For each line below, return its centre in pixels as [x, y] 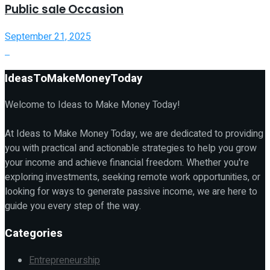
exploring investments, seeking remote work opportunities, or [133, 177]
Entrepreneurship [64, 260]
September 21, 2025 [48, 36]
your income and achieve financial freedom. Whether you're [127, 163]
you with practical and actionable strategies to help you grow [131, 149]
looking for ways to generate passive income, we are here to [131, 192]
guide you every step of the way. [73, 206]
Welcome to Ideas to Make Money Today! [93, 105]
